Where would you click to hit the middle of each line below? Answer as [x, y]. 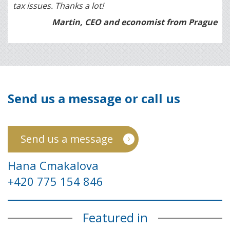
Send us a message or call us [94, 99]
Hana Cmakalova [53, 166]
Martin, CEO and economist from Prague [135, 22]
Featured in [115, 218]
